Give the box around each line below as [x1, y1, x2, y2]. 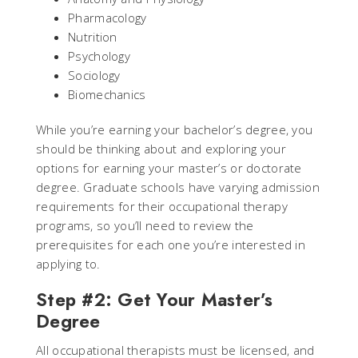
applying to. [36, 255, 101, 272]
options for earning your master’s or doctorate [36, 159, 302, 176]
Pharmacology [68, 9, 147, 26]
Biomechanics [68, 86, 146, 102]
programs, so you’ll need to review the [36, 217, 254, 233]
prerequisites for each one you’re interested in [36, 236, 306, 253]
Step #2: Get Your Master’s [36, 286, 273, 312]
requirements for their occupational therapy [36, 197, 288, 214]
